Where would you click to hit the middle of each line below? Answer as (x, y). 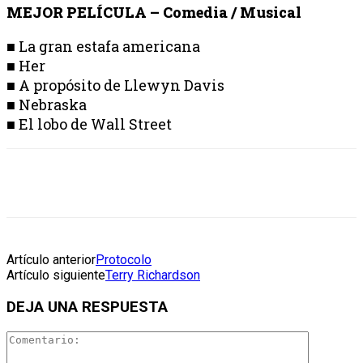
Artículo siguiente (56, 275)
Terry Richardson (153, 275)
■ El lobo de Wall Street (89, 124)
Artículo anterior (51, 260)
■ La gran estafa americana (103, 47)
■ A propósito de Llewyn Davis (115, 85)
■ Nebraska (47, 105)
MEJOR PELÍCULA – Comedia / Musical (154, 13)
